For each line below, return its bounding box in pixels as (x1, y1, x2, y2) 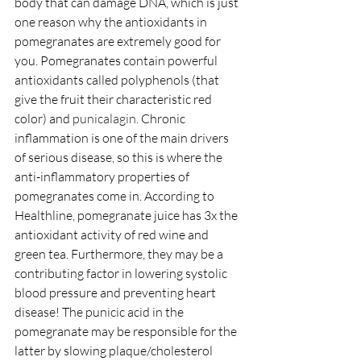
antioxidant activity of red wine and (15, 226, 211, 243)
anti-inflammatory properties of (15, 168, 192, 185)
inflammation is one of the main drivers (15, 130, 231, 146)
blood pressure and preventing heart (15, 284, 218, 301)
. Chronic (136, 110, 188, 127)
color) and (15, 110, 73, 127)
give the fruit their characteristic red (15, 91, 214, 107)
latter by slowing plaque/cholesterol (15, 342, 215, 359)
